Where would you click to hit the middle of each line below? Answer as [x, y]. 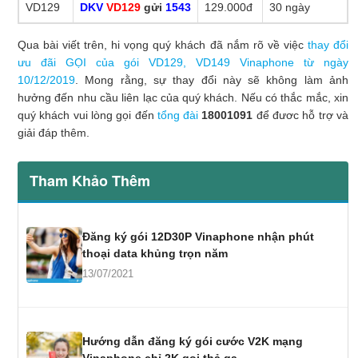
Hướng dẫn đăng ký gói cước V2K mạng [193, 341]
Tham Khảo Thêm [90, 180]
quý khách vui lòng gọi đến [88, 115]
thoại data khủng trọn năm [155, 253]
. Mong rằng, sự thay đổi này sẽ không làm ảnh [212, 80]
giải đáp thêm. [54, 132]
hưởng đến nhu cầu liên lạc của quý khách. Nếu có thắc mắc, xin [183, 97]
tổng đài [179, 115]
